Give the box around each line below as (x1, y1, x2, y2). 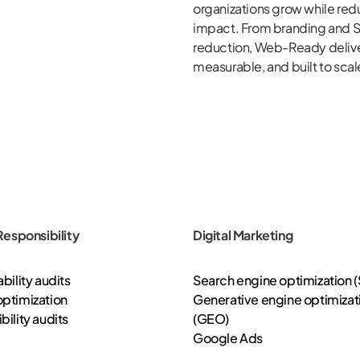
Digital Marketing (193, 227, 293, 243)
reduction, (193, 39, 252, 55)
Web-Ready (252, 39, 329, 55)
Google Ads (193, 329, 263, 346)
